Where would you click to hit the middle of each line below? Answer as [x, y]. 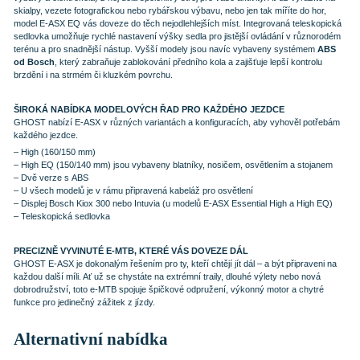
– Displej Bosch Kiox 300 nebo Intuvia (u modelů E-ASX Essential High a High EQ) [173, 204]
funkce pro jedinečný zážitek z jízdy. [84, 303]
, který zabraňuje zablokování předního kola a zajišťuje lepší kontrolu [188, 61]
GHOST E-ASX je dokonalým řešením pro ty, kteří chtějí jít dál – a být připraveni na [175, 264]
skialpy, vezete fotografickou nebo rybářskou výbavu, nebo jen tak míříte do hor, [170, 10]
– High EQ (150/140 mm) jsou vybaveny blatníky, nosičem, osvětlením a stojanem [173, 165]
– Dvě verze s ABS [51, 178]
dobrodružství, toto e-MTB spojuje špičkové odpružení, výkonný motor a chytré [168, 290]
